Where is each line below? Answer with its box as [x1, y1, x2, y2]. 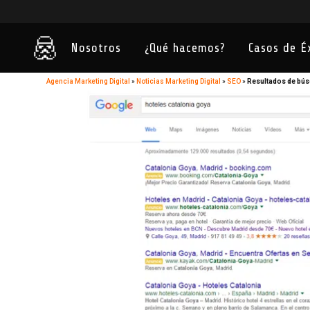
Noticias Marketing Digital [136, 77, 221, 85]
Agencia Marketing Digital [46, 77, 131, 85]
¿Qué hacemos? [145, 41, 225, 55]
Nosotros [71, 41, 121, 55]
